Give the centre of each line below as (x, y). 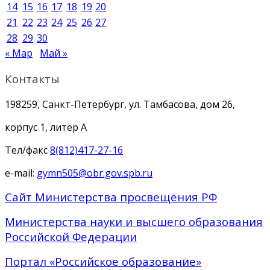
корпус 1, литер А (46, 127)
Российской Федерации (71, 236)
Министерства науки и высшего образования (134, 221)
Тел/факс (27, 150)
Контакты (32, 78)
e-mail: (21, 173)
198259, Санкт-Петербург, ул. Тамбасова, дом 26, (120, 104)
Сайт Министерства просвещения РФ (111, 196)
